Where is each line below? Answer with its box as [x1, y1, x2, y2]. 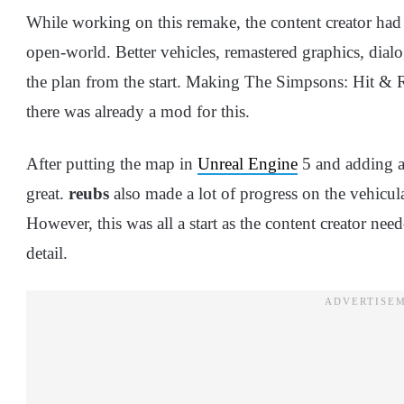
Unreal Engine [197, 154, 298, 174]
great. [26, 184, 69, 204]
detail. [26, 243, 68, 263]
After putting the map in [26, 154, 197, 174]
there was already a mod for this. [26, 102, 250, 122]
